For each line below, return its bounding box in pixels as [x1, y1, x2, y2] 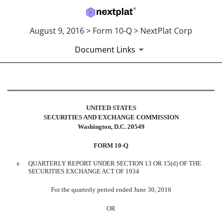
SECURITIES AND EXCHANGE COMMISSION [43, 113, 179, 121]
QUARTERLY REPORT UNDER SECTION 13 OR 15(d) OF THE [28, 159, 201, 167]
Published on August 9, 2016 [7, 113, 85, 121]
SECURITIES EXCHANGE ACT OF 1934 [28, 167, 139, 175]
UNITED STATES [86, 104, 136, 111]
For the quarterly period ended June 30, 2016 [51, 185, 171, 193]
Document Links [75, 44, 135, 55]
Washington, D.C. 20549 [77, 122, 145, 130]
